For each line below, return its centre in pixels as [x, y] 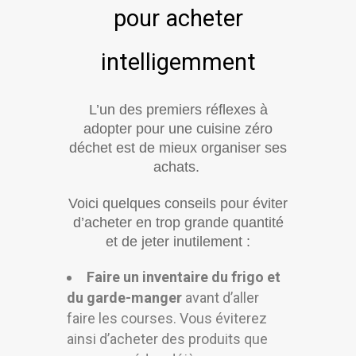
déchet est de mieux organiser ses [178, 147]
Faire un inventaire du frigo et [184, 277]
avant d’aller [221, 297]
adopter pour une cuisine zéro [178, 128]
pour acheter [178, 18]
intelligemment [178, 62]
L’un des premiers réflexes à [178, 109]
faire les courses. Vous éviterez [167, 318]
